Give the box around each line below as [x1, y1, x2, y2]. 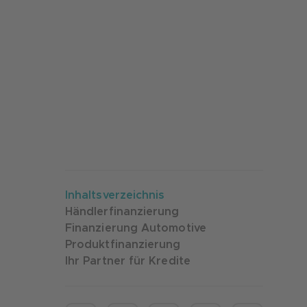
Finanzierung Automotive [65, 223, 206, 234]
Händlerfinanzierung [65, 206, 180, 217]
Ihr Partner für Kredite [65, 256, 191, 267]
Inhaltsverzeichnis [65, 190, 165, 201]
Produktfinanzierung [65, 239, 181, 250]
